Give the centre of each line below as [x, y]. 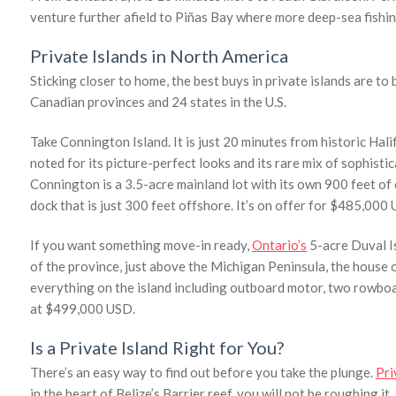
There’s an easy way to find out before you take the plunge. [203, 372]
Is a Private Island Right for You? [157, 347]
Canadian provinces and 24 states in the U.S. [158, 101]
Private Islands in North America [159, 55]
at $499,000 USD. [83, 308]
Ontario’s [279, 244]
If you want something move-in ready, [141, 244]
